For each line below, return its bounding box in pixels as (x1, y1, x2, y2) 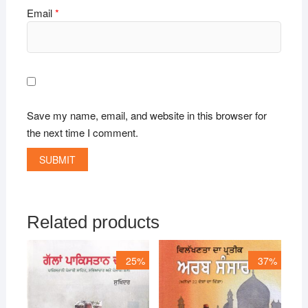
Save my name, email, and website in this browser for (26, 108, 267, 123)
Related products (26, 211, 159, 232)
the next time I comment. (26, 125, 138, 140)
